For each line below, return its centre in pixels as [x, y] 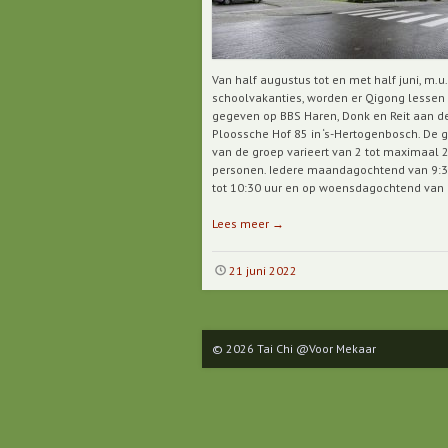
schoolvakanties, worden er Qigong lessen [328, 97]
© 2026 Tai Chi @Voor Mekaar [294, 348]
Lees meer [242, 223]
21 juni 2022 [262, 270]
